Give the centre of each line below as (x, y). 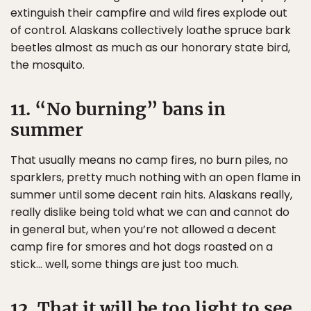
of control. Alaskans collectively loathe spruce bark (151, 30)
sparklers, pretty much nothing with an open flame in (155, 177)
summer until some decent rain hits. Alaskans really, (151, 195)
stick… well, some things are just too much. (125, 264)
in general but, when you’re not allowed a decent (143, 229)
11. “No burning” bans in (118, 109)
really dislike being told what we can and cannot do (150, 212)
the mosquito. (48, 65)
